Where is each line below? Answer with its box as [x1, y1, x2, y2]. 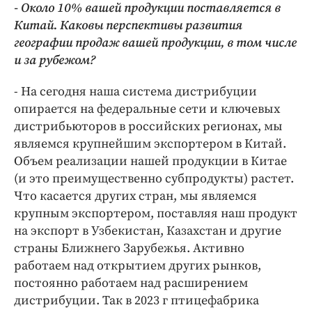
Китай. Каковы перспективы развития [14, 17, 242, 34]
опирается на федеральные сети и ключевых [14, 101, 280, 118]
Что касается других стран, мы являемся [14, 188, 257, 205]
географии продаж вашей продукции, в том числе [14, 35, 297, 52]
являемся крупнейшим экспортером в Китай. [14, 136, 286, 153]
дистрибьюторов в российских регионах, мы [14, 118, 283, 135]
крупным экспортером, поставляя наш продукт [14, 205, 297, 222]
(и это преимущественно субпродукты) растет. [14, 171, 294, 187]
